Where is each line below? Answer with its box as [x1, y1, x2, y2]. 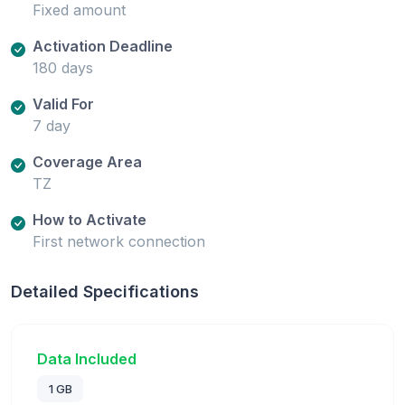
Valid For [33, 94, 94, 113]
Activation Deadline [33, 36, 173, 55]
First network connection [33, 231, 205, 250]
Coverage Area [33, 152, 142, 171]
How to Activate [33, 210, 146, 229]
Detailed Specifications [11, 281, 199, 301]
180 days [33, 58, 93, 77]
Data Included [37, 349, 137, 368]
